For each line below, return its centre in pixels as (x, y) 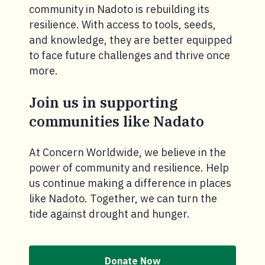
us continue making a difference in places (130, 183)
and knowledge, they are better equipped (131, 40)
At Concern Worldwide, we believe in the (127, 152)
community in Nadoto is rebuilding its (119, 9)
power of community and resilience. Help (129, 167)
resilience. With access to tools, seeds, (122, 24)
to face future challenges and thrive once (130, 55)
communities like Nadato (117, 121)
